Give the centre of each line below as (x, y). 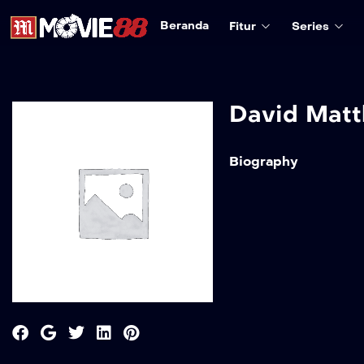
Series (310, 26)
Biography (263, 161)
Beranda (184, 25)
